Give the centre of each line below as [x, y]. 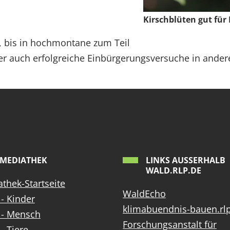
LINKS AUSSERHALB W [186, 160]
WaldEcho [144, 194]
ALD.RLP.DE [174, 171]
